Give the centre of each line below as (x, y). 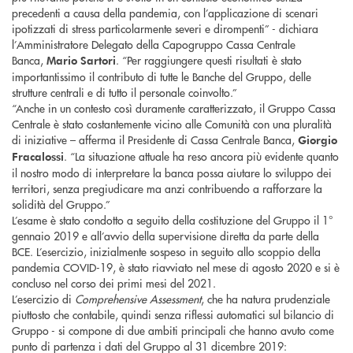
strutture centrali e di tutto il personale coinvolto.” (124, 93)
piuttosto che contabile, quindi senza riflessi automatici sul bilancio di (173, 315)
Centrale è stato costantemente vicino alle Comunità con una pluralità (172, 124)
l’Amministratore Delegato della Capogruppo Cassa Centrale (154, 45)
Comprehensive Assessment (138, 299)
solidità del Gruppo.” (61, 204)
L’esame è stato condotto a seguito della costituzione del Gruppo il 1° (173, 220)
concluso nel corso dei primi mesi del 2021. (114, 283)
